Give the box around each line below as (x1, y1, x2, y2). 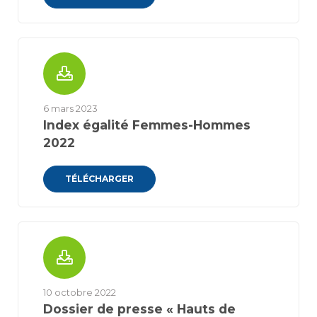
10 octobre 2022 (43, 287, 116, 298)
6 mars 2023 (43, 103, 98, 114)
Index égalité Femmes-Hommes (43, 117, 250, 132)
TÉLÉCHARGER (65, 173, 134, 184)
